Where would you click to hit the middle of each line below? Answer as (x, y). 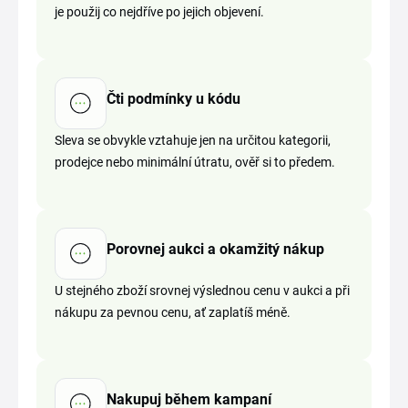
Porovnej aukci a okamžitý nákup (215, 249)
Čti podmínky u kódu (173, 98)
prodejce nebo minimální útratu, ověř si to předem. (195, 162)
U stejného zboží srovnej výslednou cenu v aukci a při (202, 291)
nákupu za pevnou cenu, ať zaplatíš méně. (173, 312)
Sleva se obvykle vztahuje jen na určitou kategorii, (193, 140)
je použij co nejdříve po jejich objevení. (159, 12)
